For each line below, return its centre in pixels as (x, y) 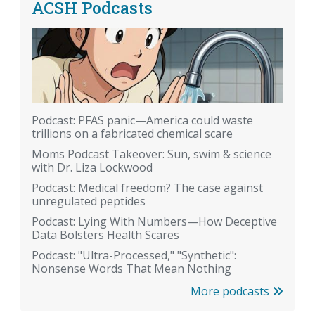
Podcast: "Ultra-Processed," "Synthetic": (134, 256)
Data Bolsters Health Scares (105, 235)
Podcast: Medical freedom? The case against (147, 188)
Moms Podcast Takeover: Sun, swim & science (152, 154)
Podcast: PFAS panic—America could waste (142, 121)
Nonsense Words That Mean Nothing (131, 269)
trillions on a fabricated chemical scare (132, 134)
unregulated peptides (89, 201)
